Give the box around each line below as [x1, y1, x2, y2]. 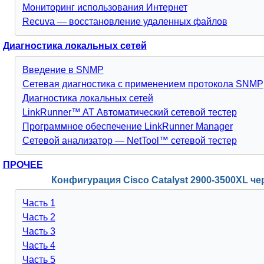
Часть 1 [22, 198, 55, 208]
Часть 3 [22, 226, 55, 236]
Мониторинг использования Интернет [22, 2, 187, 12]
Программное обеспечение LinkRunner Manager [22, 121, 233, 131]
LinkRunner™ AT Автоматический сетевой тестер [22, 107, 237, 117]
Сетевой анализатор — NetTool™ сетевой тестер [22, 136, 237, 146]
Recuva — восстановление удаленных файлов [22, 16, 227, 27]
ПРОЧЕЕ [2, 160, 43, 170]
